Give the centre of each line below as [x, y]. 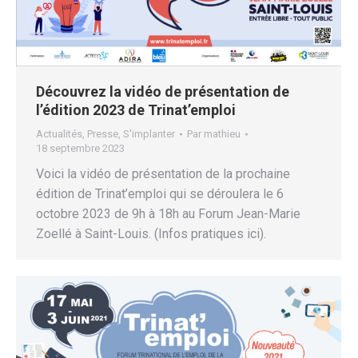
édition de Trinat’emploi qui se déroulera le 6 [160, 194]
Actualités [59, 134]
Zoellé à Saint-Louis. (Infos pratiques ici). [151, 234]
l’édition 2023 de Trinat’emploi [136, 110]
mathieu [222, 134]
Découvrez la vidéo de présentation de [163, 92]
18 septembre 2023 [80, 149]
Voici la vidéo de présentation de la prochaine [163, 174]
